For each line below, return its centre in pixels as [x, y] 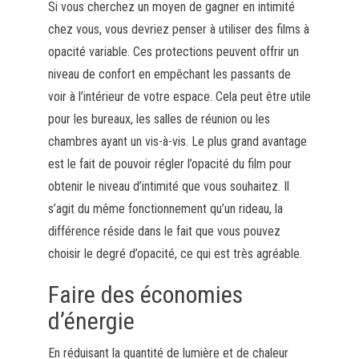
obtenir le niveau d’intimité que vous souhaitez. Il [168, 186]
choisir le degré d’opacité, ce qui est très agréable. [175, 253]
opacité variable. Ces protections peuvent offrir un [173, 51]
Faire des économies [145, 294]
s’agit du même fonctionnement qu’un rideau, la [165, 208]
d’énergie [91, 321]
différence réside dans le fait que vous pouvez [164, 231]
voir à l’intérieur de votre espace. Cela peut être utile [179, 96]
